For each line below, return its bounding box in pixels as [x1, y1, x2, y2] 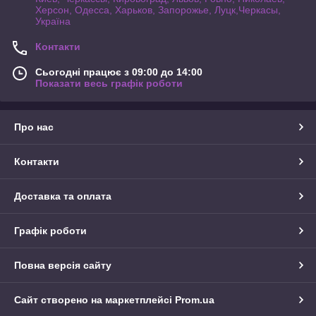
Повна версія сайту [14, 260, 111, 272]
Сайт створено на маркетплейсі [14, 294, 175, 306]
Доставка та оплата [14, 190, 111, 202]
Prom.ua [175, 294, 214, 306]
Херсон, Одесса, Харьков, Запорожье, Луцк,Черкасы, [35, 4, 281, 16]
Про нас [14, 121, 54, 133]
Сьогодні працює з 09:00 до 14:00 [35, 66, 202, 78]
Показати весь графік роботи [35, 78, 183, 90]
